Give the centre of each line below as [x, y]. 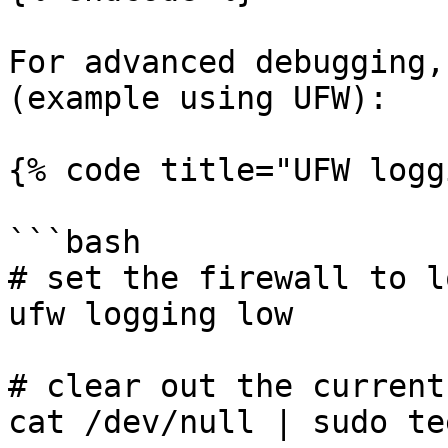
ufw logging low [150, 314]
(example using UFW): [198, 98]
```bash [74, 242]
